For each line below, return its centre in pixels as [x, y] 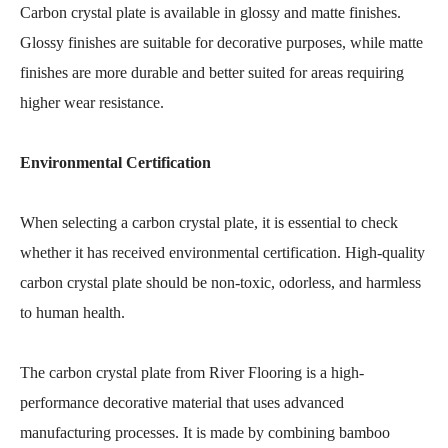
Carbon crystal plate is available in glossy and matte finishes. [210, 12]
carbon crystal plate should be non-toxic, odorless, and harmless [220, 282]
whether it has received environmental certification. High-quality [222, 252]
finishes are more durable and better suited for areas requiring [212, 72]
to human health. [72, 312]
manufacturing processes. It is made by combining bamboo [205, 432]
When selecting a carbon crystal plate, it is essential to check [209, 222]
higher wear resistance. [92, 102]
